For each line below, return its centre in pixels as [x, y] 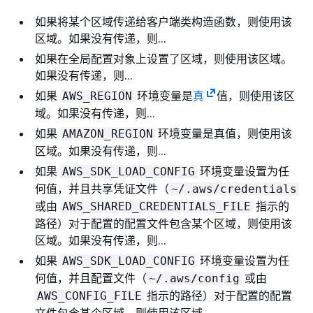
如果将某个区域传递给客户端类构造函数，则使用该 [163, 21]
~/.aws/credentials [234, 189]
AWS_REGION [97, 96]
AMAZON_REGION [108, 133]
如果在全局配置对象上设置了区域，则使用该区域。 [163, 58]
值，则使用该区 [255, 95]
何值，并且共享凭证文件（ [102, 188]
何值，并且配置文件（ [91, 278]
